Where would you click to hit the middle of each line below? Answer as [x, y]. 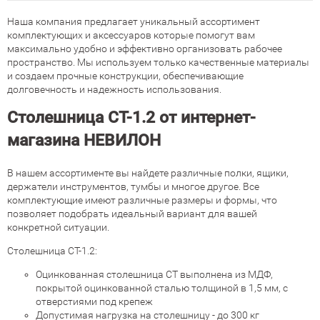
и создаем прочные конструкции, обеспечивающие [125, 76]
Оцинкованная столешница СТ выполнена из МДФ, [154, 274]
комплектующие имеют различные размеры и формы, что [142, 200]
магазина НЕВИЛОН [84, 140]
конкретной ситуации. [58, 227]
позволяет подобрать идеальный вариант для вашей [132, 214]
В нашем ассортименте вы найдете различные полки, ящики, [148, 173]
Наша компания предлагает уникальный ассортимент [134, 21]
